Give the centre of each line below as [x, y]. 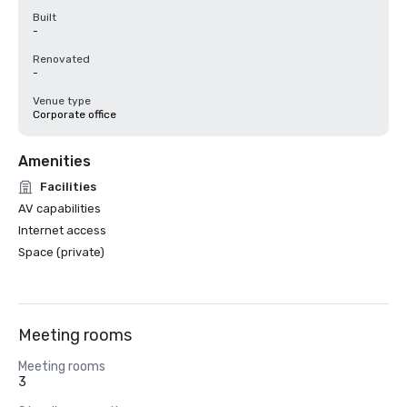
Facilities [68, 187]
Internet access [62, 230]
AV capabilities [60, 208]
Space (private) [61, 252]
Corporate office [74, 114]
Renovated [61, 59]
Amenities [55, 161]
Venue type [62, 101]
